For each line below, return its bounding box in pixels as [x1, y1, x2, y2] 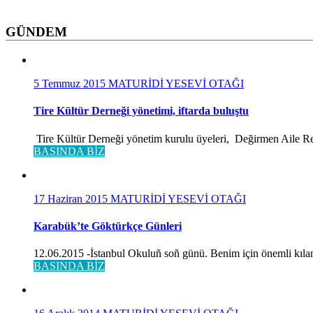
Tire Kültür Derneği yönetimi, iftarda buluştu [34, 105, 249, 117]
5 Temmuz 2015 [34, 78, 108, 90]
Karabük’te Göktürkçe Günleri [34, 219, 182, 232]
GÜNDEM [6, 24, 67, 40]
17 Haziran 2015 [34, 192, 110, 205]
